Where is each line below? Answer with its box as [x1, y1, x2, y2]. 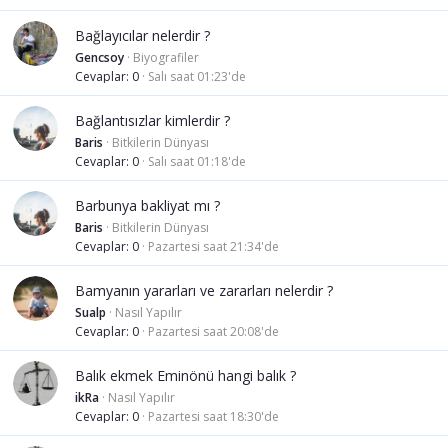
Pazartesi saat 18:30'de [148, 408, 279, 426]
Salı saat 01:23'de [148, 68, 246, 86]
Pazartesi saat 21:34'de [148, 238, 279, 256]
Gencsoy [75, 49, 124, 67]
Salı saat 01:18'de [148, 153, 246, 171]
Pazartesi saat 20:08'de [148, 323, 279, 341]
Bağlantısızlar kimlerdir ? [75, 111, 230, 131]
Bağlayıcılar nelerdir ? [75, 26, 210, 46]
